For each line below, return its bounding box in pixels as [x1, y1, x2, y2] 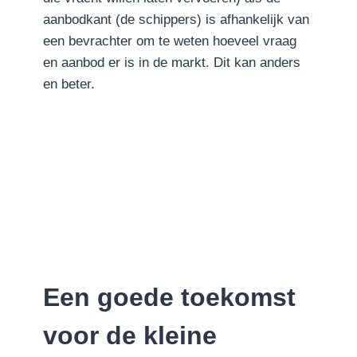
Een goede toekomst [43, 283, 296, 312]
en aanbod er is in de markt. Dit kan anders [43, 54, 300, 70]
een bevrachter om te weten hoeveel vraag [43, 33, 296, 49]
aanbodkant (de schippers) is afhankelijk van [43, 11, 309, 27]
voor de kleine [43, 321, 217, 351]
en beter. [43, 76, 95, 92]
